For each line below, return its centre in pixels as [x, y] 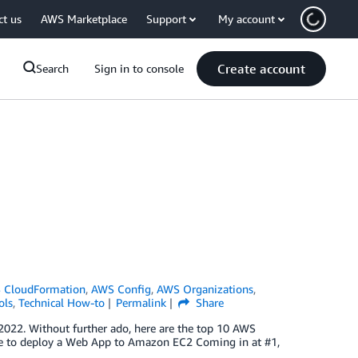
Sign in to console [139, 68]
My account [247, 19]
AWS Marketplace [84, 19]
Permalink [141, 302]
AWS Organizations [205, 289]
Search [52, 68]
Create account [261, 69]
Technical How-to [61, 302]
